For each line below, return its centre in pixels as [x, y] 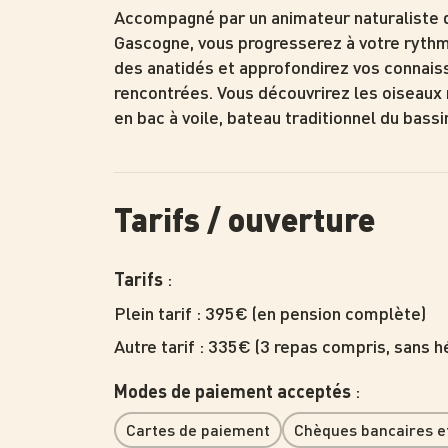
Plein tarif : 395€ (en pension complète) [270, 312]
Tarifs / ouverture [244, 218]
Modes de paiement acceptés [232, 390]
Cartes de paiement [198, 429]
